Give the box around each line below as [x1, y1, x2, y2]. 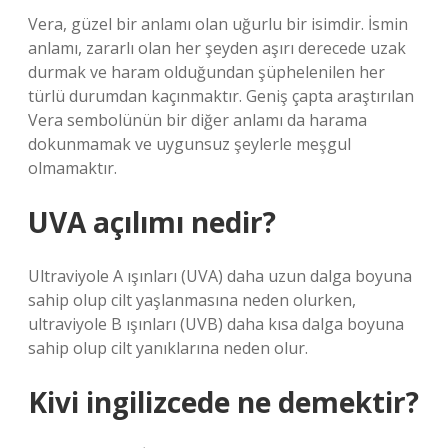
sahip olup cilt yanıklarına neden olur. [28, 337, 308, 359]
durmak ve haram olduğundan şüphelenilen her [28, 61, 385, 83]
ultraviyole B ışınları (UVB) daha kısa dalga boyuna [28, 313, 404, 335]
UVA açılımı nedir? [28, 203, 276, 241]
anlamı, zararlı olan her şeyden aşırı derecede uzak [28, 37, 406, 59]
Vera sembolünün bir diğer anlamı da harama [28, 109, 367, 131]
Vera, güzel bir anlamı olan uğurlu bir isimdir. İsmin [28, 13, 408, 35]
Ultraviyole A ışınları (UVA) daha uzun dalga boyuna [28, 265, 412, 287]
